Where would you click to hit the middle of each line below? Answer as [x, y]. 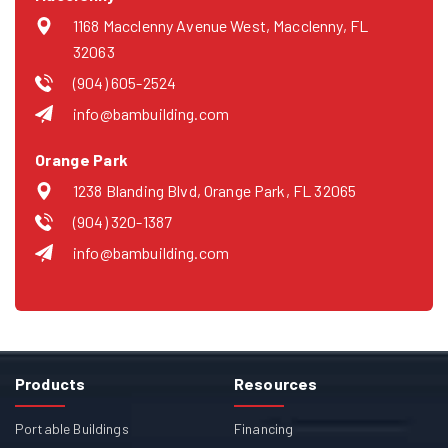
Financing [264, 429]
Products [50, 384]
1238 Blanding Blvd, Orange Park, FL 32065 [215, 191]
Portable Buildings [72, 429]
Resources [276, 384]
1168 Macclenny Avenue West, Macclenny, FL [221, 26]
